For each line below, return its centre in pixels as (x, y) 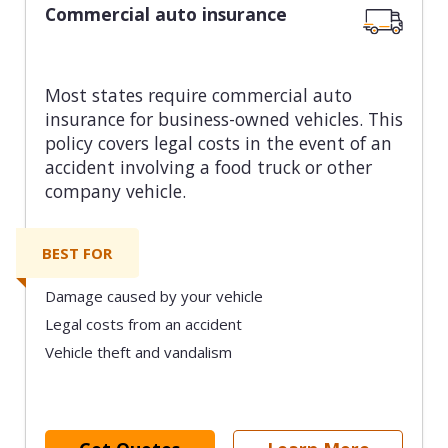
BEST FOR (77, 252)
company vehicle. (115, 191)
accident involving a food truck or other (208, 167)
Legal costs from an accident (143, 323)
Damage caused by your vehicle (153, 296)
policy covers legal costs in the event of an (218, 143)
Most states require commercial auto (198, 95)
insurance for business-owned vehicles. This (223, 119)
